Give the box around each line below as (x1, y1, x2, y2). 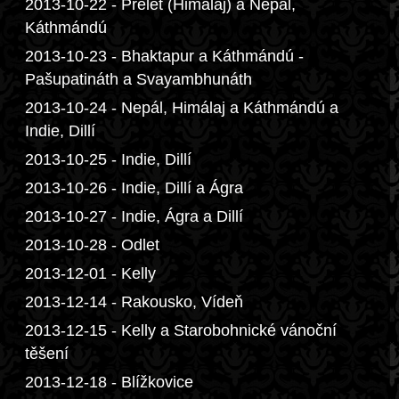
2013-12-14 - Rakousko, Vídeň (25, 293, 243, 311)
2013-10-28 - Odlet (25, 236, 159, 254)
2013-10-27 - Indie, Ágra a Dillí (25, 208, 243, 225)
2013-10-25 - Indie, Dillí (25, 151, 191, 168)
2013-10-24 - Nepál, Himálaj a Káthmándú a (25, 99, 338, 117)
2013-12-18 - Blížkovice (25, 373, 193, 391)
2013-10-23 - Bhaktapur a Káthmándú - (25, 47, 304, 65)
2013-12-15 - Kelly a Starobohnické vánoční (25, 322, 337, 339)
